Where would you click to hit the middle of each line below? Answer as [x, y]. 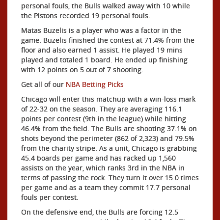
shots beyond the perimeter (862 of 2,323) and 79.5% [108, 138]
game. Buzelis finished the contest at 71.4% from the [108, 40]
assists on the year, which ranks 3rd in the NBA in [103, 167]
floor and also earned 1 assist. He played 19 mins [102, 50]
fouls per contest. [50, 197]
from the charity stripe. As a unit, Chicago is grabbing [109, 148]
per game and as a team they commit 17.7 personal [106, 187]
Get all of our [43, 84]
